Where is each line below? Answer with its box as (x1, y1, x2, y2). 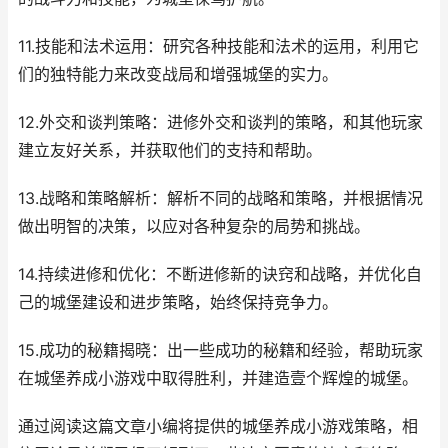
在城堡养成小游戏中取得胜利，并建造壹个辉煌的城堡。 (18, 369, 418, 388)
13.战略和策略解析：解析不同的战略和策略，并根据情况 (18, 189, 423, 208)
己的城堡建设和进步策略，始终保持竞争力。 (18, 293, 338, 312)
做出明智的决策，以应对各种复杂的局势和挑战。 (18, 217, 370, 236)
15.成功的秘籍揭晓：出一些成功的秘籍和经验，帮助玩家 (18, 341, 423, 360)
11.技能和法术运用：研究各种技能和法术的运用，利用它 (18, 37, 419, 56)
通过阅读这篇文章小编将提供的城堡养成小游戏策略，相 (18, 417, 418, 436)
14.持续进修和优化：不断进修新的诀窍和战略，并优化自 (18, 265, 422, 284)
